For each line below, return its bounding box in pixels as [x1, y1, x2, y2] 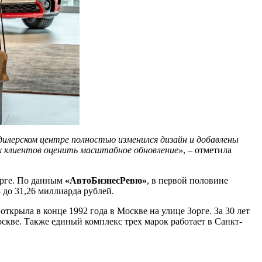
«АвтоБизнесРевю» [65, 175, 147, 185]
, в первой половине [147, 175, 228, 185]
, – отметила [183, 144, 232, 155]
